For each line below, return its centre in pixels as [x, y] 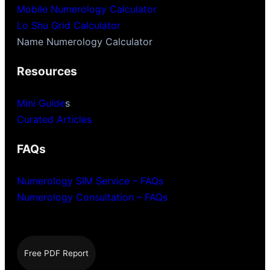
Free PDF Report [56, 253]
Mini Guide [41, 103]
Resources [47, 71]
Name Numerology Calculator [85, 42]
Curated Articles [54, 120]
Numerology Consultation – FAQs [92, 197]
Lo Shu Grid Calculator [69, 26]
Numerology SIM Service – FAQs [90, 181]
